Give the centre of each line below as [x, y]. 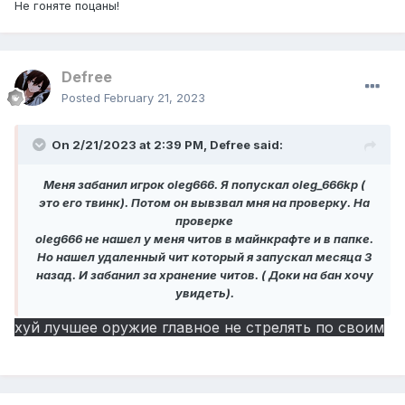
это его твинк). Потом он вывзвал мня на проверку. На [204, 203]
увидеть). [204, 293]
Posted [83, 98]
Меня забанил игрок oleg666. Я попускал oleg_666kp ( [204, 185]
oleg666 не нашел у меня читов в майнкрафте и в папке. [204, 239]
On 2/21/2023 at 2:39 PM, [131, 145]
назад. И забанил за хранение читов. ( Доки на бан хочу [204, 275]
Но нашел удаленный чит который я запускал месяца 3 [204, 257]
